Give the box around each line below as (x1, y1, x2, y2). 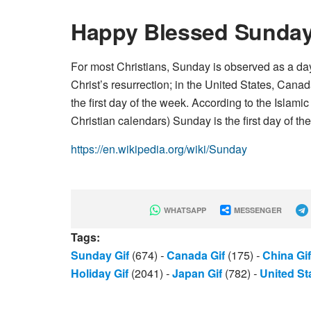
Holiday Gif (71, 265, 128, 281)
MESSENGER (231, 205, 282, 215)
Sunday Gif (71, 247, 129, 263)
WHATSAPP (161, 205, 206, 215)
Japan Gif (172, 265, 222, 281)
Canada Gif (167, 247, 225, 263)
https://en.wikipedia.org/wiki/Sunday (71, 141, 247, 157)
